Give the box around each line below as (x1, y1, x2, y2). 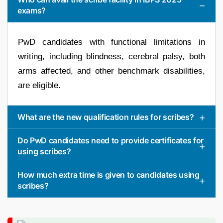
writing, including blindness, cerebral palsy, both (18, 51, 205, 61)
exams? (17, 5, 46, 15)
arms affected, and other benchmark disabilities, (18, 66, 205, 76)
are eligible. (18, 80, 61, 90)
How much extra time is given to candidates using (17, 169, 200, 180)
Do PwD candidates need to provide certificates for (17, 135, 204, 145)
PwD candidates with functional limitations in (18, 37, 205, 47)
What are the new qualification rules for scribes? (17, 111, 194, 122)
